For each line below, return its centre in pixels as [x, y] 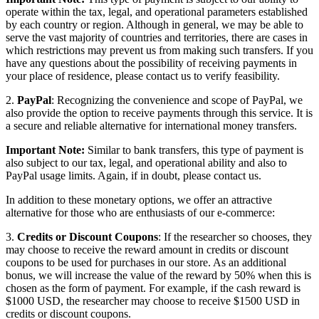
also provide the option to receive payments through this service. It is [159, 113]
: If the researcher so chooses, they [235, 236]
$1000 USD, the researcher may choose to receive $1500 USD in [153, 300]
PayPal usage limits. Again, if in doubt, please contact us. [134, 175]
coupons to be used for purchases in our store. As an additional [146, 262]
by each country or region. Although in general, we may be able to [155, 24]
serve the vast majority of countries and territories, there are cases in [157, 37]
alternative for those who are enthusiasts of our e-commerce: [140, 212]
